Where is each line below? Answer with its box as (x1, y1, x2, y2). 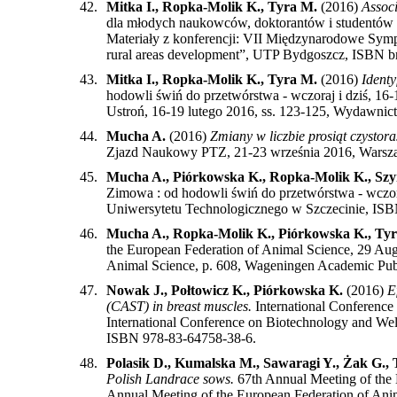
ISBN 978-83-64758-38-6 (106, 330, 253, 346)
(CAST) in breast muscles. (106, 298, 252, 314)
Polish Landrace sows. (106, 370, 234, 386)
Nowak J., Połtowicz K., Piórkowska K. (106, 282, 343, 298)
